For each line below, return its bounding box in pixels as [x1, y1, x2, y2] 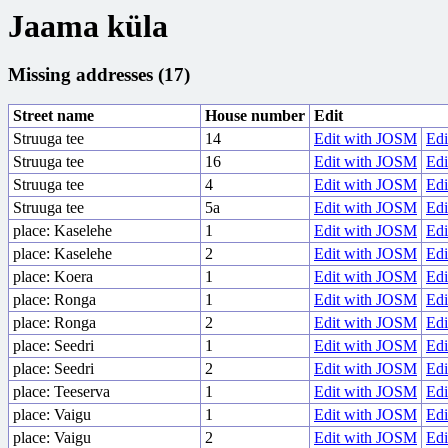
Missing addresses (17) [8, 63, 190, 85]
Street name [13, 107, 94, 125]
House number [205, 107, 305, 125]
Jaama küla [8, 8, 168, 44]
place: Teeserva [13, 383, 110, 401]
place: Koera [13, 268, 93, 286]
